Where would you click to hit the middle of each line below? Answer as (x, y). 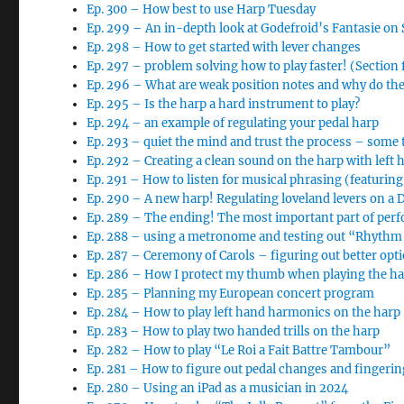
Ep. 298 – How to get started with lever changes (224, 47)
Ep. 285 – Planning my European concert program (231, 294)
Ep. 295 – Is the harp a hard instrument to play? (224, 104)
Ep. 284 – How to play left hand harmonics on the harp (244, 312)
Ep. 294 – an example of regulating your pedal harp (233, 123)
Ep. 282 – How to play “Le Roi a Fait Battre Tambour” (239, 350)
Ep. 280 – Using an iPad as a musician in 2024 (218, 388)
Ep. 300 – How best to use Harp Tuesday (202, 9)
